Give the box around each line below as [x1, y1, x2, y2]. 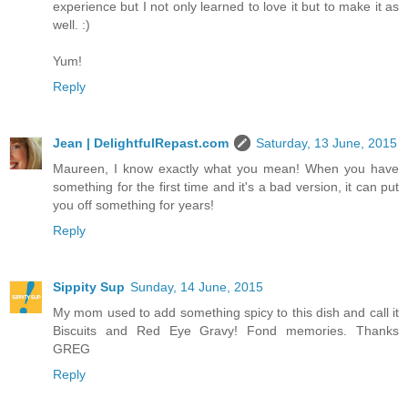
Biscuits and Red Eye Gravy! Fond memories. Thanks [53, 322, 399, 338]
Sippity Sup [53, 279, 125, 294]
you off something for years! [53, 197, 214, 212]
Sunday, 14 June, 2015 [130, 279, 263, 294]
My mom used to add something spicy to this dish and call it [53, 304, 399, 320]
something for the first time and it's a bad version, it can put [53, 178, 399, 194]
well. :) [53, 17, 90, 32]
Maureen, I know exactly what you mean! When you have [53, 160, 399, 176]
